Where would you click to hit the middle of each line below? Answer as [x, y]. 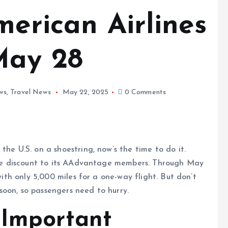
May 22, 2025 [85, 93]
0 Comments [144, 93]
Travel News [31, 93]
